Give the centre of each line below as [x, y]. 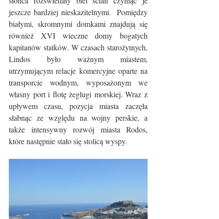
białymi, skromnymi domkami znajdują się [78, 24]
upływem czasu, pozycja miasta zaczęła [78, 106]
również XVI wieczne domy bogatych [78, 35]
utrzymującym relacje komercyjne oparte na [78, 71]
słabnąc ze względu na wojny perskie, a [78, 118]
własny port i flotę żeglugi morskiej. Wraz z [78, 94]
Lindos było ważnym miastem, [78, 59]
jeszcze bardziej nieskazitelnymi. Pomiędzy [78, 12]
